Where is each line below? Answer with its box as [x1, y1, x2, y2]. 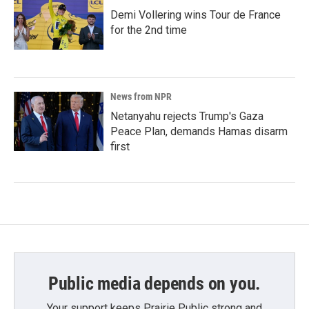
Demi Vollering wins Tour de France [110, 8, 281, 21]
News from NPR [110, 91, 172, 102]
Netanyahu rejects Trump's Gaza [110, 110, 263, 123]
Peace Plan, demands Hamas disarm [110, 125, 288, 138]
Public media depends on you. [48, 273, 261, 294]
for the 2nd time [110, 23, 187, 37]
